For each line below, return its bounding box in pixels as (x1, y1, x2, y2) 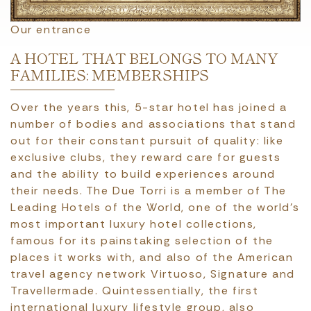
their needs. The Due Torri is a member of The (10, 183, 287, 198)
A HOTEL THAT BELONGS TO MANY (10, 47, 278, 68)
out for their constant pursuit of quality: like (10, 133, 284, 148)
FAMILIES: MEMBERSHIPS (10, 64, 209, 85)
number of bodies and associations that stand (10, 117, 296, 131)
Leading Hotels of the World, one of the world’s (10, 200, 300, 215)
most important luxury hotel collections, (10, 217, 258, 231)
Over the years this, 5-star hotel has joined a (10, 100, 287, 115)
